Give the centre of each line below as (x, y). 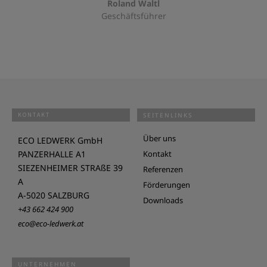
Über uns (159, 138)
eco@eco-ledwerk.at (51, 223)
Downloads (163, 200)
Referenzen (163, 169)
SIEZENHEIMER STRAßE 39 (70, 167)
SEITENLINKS (168, 115)
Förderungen (167, 184)
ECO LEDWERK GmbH (60, 140)
